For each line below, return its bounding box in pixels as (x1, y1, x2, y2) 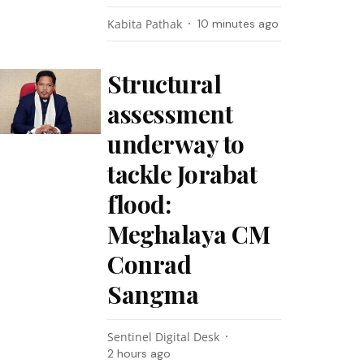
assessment (107, 97, 233, 130)
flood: (107, 188, 171, 220)
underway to (107, 128, 245, 160)
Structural (107, 67, 222, 100)
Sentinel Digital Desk (107, 329, 220, 344)
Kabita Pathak (107, 16, 183, 32)
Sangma (107, 278, 199, 310)
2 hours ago (107, 346, 171, 361)
